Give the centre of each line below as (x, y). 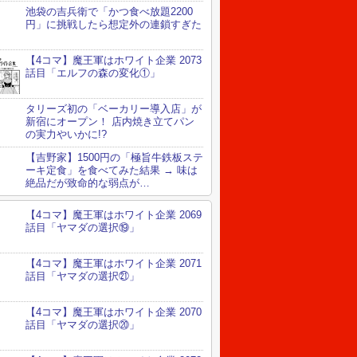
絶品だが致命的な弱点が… (88, 183)
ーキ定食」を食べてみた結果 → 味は (112, 171)
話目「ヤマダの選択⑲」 (82, 228)
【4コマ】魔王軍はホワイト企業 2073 (114, 61)
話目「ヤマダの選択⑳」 (82, 325)
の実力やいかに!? (66, 135)
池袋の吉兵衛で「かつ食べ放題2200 (109, 12)
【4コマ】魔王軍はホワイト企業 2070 (114, 312)
